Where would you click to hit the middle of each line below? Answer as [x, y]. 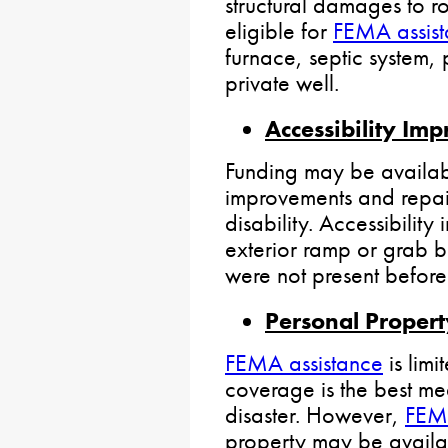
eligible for [279, 30]
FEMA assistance [304, 362]
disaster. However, [315, 414]
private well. [282, 82]
